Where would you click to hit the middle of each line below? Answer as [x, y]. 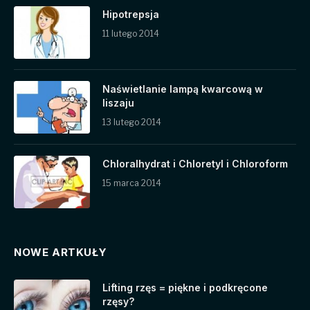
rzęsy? [118, 302]
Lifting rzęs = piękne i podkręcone [185, 288]
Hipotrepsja [131, 15]
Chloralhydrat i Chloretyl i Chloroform [195, 164]
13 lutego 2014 [132, 122]
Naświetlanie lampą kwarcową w [183, 89]
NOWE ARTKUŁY [61, 253]
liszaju [118, 103]
